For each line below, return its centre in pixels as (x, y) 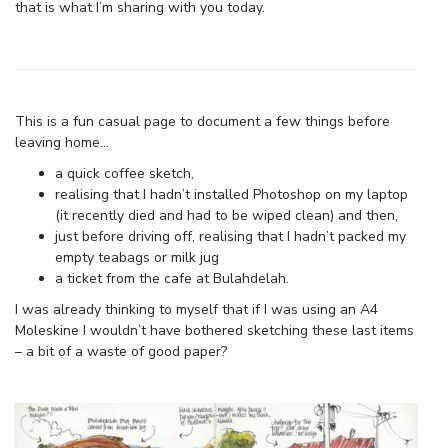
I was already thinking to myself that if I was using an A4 (196, 310)
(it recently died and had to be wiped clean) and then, (226, 216)
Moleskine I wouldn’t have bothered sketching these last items (214, 331)
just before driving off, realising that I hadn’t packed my (230, 237)
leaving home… (62, 143)
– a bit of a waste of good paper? (121, 352)
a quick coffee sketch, (124, 174)
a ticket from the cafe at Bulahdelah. (172, 279)
